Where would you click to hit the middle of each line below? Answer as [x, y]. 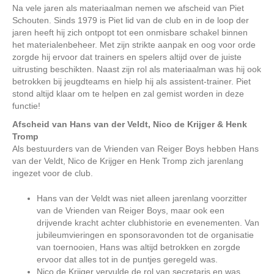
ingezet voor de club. [53, 173]
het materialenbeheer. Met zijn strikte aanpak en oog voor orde [134, 45]
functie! [26, 106]
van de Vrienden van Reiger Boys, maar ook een [131, 211]
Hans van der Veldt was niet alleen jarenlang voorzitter [142, 198]
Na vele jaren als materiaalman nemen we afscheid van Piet [128, 8]
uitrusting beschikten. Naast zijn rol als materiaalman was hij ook [137, 69]
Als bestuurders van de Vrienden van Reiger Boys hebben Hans [135, 149]
